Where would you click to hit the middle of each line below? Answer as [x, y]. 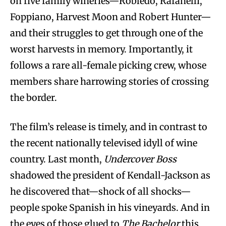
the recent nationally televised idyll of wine [104, 143]
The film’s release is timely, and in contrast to [109, 127]
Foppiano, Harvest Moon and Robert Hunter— [111, 17]
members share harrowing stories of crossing [109, 81]
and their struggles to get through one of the [106, 33]
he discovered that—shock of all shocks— [101, 191]
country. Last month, [57, 159]
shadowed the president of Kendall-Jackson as [110, 175]
